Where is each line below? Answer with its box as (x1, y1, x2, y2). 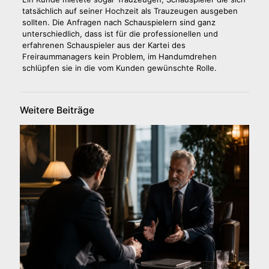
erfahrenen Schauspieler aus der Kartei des (22, 40, 186, 50)
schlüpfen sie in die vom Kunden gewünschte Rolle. (22, 62, 217, 73)
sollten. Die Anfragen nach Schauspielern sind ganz (22, 17, 216, 27)
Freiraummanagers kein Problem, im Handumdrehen (22, 51, 217, 61)
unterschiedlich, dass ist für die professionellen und (22, 28, 218, 38)
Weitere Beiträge (20, 104, 94, 116)
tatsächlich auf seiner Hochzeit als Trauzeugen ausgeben (22, 5, 238, 16)
